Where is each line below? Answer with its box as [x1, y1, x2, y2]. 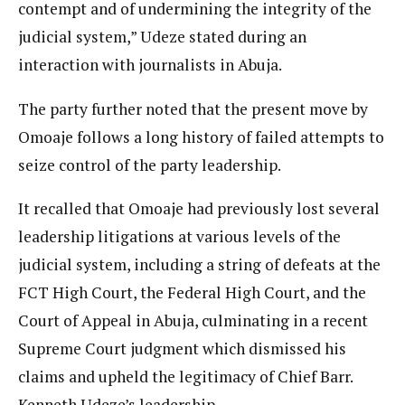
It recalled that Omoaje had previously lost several [18, 198, 380, 220]
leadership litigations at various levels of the [18, 226, 341, 248]
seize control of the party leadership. [18, 154, 281, 175]
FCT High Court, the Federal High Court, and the [18, 282, 366, 304]
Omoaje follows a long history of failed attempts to [18, 126, 384, 147]
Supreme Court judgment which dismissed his [18, 338, 346, 360]
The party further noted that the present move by [18, 98, 368, 119]
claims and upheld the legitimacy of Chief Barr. [18, 366, 353, 388]
